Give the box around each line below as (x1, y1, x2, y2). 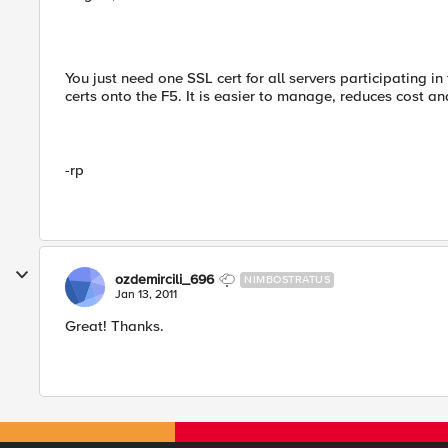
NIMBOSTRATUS (244, 273, 330, 286)
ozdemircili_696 (115, 271, 214, 288)
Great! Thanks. (65, 317, 164, 335)
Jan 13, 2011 (115, 287, 177, 302)
